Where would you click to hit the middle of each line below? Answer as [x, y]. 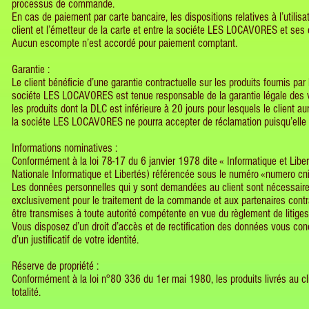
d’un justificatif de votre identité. [75, 240]
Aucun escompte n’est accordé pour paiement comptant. [124, 43]
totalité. [26, 292]
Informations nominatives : [66, 148]
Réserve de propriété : [55, 266]
